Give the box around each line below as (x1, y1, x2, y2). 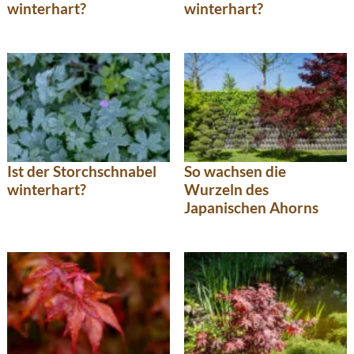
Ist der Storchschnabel (7, 161, 156, 180)
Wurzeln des (184, 179, 269, 198)
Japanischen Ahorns (184, 198, 318, 217)
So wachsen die (184, 161, 286, 180)
